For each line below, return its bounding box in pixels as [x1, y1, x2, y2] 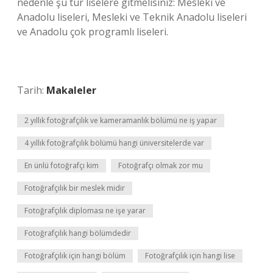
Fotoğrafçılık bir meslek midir [24, 183, 125, 193]
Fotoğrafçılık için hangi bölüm [24, 250, 126, 261]
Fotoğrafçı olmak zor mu [118, 160, 203, 171]
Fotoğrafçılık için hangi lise [145, 250, 235, 261]
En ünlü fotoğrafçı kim [24, 160, 99, 171]
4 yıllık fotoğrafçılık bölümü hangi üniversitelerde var [24, 138, 204, 148]
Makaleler [46, 83, 96, 97]
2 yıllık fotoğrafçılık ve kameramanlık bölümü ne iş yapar [24, 115, 217, 126]
